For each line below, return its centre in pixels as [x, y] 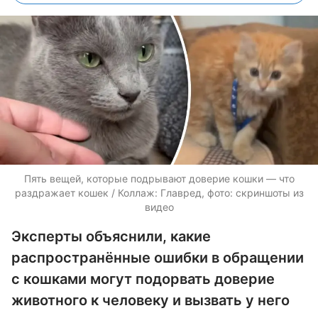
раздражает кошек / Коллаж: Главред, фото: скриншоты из [159, 193]
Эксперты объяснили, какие [111, 236]
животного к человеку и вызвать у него [150, 300]
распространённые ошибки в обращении [158, 258]
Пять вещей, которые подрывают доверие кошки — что [159, 179]
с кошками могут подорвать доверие [143, 279]
